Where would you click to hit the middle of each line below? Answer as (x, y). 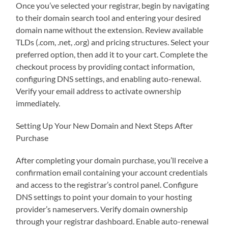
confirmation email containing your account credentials (112, 172)
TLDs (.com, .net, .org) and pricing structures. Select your (113, 42)
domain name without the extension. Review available (110, 30)
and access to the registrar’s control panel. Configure (107, 184)
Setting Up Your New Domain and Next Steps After (105, 125)
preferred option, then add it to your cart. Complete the (112, 54)
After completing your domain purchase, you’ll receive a (112, 160)
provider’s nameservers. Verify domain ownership (102, 209)
